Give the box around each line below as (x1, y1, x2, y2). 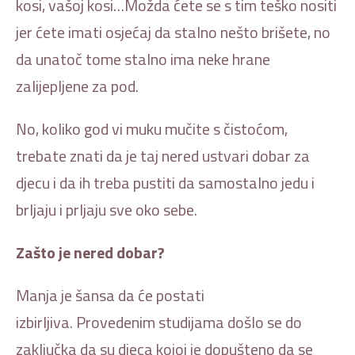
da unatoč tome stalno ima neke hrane (16, 46, 270, 71)
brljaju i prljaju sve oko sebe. (16, 197, 197, 222)
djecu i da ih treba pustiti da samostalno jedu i (16, 170, 315, 195)
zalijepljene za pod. (16, 73, 139, 98)
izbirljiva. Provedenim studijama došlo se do (16, 309, 302, 334)
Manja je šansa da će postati (16, 282, 204, 307)
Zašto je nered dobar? (16, 239, 165, 265)
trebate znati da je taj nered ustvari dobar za (16, 143, 310, 168)
